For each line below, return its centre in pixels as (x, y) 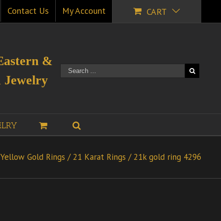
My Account (84, 11)
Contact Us (28, 11)
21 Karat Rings (99, 157)
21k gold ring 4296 (167, 157)
